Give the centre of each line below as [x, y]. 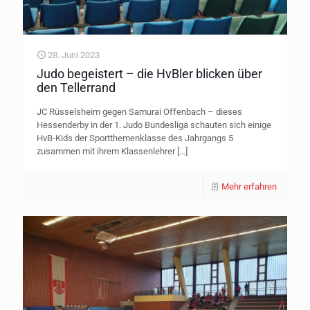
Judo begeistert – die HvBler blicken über [149, 73]
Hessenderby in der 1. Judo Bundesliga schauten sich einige [154, 125]
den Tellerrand [76, 87]
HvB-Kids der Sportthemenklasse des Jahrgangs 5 [135, 138]
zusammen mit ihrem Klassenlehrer [106, 151]
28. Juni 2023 [74, 55]
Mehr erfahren [249, 186]
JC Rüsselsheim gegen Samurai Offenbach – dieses [139, 111]
